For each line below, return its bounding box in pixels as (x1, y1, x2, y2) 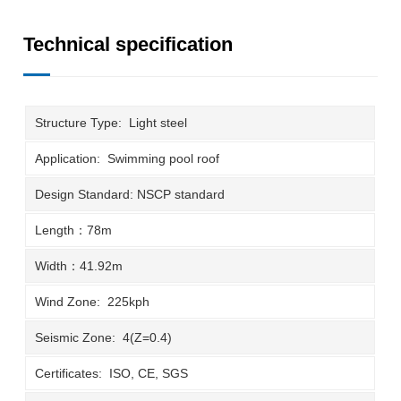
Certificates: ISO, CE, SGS (35, 365, 189, 380)
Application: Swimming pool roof (35, 150, 245, 166)
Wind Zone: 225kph (35, 294, 150, 309)
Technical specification (23, 32, 234, 55)
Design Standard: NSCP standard (35, 186, 226, 201)
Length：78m (35, 222, 113, 237)
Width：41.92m (35, 258, 124, 273)
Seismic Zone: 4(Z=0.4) (35, 329, 173, 345)
